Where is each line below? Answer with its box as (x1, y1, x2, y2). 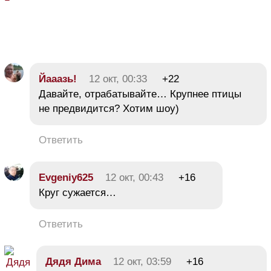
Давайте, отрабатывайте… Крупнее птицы (39, 88, 241, 100)
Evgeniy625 (39, 171, 93, 183)
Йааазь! (39, 73, 77, 85)
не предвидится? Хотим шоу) (39, 102, 179, 114)
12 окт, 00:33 (89, 73, 147, 85)
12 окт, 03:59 (113, 255, 171, 267)
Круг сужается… (39, 186, 116, 198)
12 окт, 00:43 (105, 171, 163, 183)
